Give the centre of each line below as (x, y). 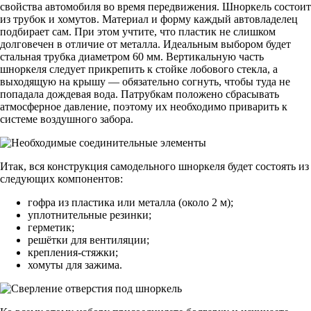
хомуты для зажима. (75, 264)
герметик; (51, 227)
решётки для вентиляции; (89, 239)
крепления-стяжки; (73, 252)
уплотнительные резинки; (90, 215)
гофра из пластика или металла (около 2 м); (131, 202)
